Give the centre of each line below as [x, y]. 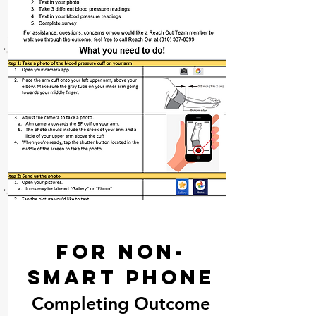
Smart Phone [121, 277]
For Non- [121, 252]
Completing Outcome [121, 303]
